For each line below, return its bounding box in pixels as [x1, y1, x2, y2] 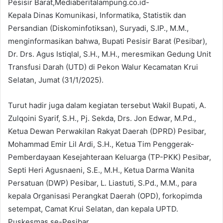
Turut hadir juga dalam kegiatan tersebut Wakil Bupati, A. [8, 100, 206, 110]
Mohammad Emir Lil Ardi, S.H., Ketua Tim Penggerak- [8, 139, 194, 149]
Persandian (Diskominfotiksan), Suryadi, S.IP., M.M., [8, 23, 189, 33]
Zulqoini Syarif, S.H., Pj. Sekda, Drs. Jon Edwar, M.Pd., [8, 113, 196, 123]
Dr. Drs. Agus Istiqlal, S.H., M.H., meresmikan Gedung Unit [8, 49, 211, 59]
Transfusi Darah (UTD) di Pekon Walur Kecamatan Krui [8, 62, 198, 72]
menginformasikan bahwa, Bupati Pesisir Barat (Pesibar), [8, 36, 207, 46]
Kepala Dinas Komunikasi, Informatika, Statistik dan [8, 10, 186, 20]
